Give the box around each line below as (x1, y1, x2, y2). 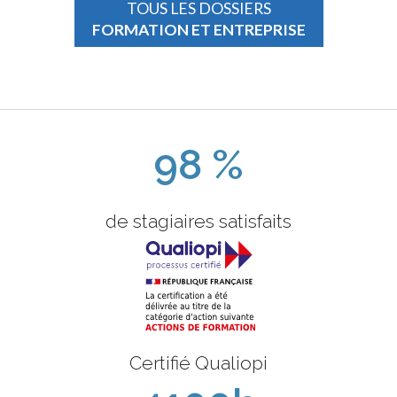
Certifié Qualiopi (129, 351, 268, 374)
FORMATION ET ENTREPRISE (91, 20, 306, 40)
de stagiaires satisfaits (105, 210, 292, 233)
